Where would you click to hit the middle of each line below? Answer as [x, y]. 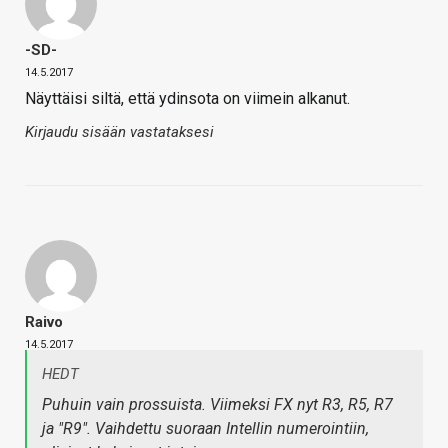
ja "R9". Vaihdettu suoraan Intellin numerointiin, [205, 429]
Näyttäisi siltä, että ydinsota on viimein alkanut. [187, 99]
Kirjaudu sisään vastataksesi [119, 132]
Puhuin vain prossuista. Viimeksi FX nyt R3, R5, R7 [217, 405]
